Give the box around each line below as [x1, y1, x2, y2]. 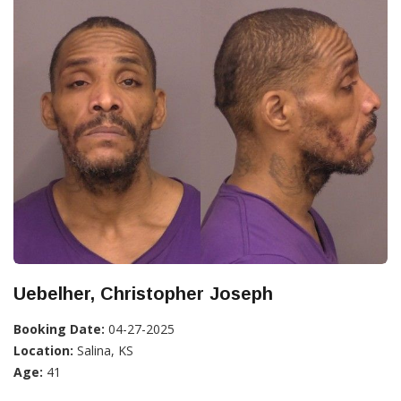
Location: [13, 342, 73, 360]
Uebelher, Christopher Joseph [13, 284, 273, 304]
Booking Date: [13, 320, 105, 338]
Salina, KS [73, 342, 133, 360]
